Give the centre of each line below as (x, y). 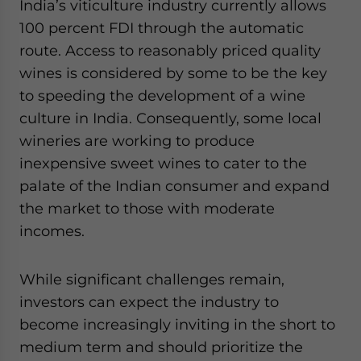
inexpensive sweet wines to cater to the (163, 163)
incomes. (52, 230)
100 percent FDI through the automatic (162, 27)
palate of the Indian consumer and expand (174, 185)
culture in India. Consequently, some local (170, 118)
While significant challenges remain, (152, 279)
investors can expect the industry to (149, 301)
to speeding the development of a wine (162, 95)
